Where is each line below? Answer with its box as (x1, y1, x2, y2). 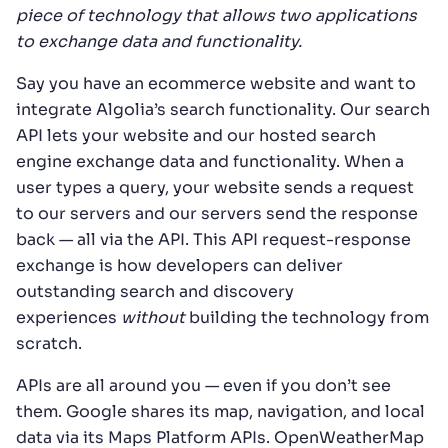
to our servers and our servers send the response (16, 202, 418, 224)
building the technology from (189, 306, 429, 328)
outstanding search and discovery (16, 280, 294, 302)
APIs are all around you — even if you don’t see (16, 374, 391, 396)
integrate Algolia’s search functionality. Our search (16, 98, 430, 120)
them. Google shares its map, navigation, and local (16, 400, 425, 422)
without (121, 306, 189, 328)
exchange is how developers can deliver (16, 254, 343, 276)
